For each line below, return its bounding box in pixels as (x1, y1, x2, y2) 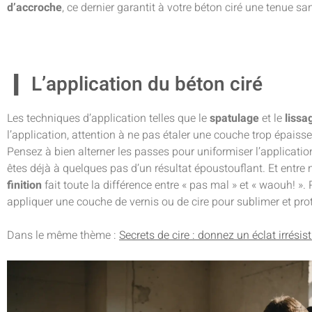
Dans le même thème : (7, 227, 119, 244)
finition (7, 177, 42, 194)
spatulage (210, 110, 259, 127)
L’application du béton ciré (31, 70, 263, 100)
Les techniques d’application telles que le (7, 110, 210, 127)
